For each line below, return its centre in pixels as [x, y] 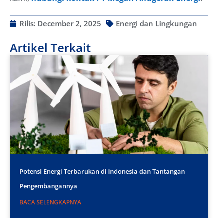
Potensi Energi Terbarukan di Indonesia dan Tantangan [102, 172]
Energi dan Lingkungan [156, 24]
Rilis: [28, 24]
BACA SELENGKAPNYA [50, 202]
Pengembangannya [48, 186]
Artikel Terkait [50, 48]
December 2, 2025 [69, 24]
